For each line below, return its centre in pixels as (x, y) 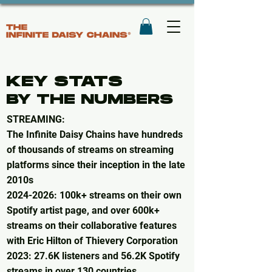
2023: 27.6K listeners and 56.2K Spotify (93, 256)
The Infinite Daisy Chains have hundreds (95, 135)
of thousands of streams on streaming (90, 150)
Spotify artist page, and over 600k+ (83, 211)
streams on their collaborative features (92, 226)
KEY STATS (64, 82)
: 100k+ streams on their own (118, 195)
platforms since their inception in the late (96, 165)
